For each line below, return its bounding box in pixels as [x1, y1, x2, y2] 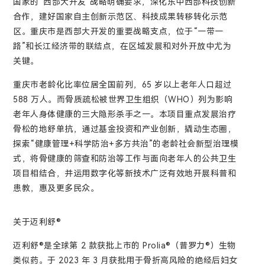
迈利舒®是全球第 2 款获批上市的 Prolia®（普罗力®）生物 [13, 241, 236, 250]
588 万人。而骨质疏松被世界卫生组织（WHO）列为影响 [13, 95, 233, 104]
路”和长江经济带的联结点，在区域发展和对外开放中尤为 [13, 41, 232, 51]
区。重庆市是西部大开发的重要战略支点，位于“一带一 [13, 27, 224, 36]
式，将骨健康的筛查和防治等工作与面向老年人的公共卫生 [13, 154, 237, 163]
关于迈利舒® [13, 217, 72, 227]
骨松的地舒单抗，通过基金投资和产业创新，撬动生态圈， [13, 124, 237, 134]
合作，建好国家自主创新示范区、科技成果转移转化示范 [13, 12, 228, 21]
